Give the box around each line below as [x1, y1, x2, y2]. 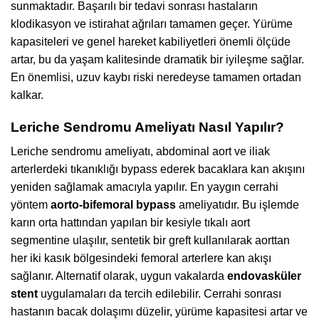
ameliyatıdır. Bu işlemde [176, 199, 299, 211]
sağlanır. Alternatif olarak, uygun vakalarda [11, 270, 227, 283]
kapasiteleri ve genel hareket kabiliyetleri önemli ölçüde [11, 35, 291, 48]
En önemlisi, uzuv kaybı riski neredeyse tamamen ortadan [11, 70, 301, 83]
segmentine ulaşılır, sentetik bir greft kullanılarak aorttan [11, 234, 290, 247]
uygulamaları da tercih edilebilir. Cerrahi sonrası [38, 288, 281, 300]
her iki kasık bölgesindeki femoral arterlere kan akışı [11, 252, 271, 265]
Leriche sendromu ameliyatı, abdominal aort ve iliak [11, 145, 270, 158]
